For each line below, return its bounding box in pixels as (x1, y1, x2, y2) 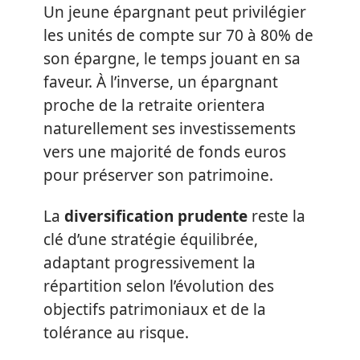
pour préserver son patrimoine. (43, 164, 273, 186)
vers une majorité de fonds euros (43, 141, 286, 162)
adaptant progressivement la (43, 252, 256, 273)
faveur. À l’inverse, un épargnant (43, 71, 278, 92)
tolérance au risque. (43, 322, 189, 343)
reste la (247, 206, 305, 227)
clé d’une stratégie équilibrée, (43, 229, 258, 250)
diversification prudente (64, 206, 247, 227)
